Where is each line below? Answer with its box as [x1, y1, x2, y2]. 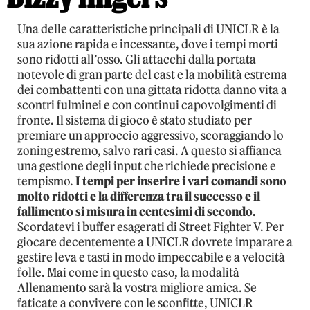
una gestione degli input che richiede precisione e [17, 158, 276, 174]
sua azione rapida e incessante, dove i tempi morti [17, 36, 278, 52]
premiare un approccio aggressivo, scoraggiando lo [17, 127, 284, 143]
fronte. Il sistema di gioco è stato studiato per [17, 112, 252, 128]
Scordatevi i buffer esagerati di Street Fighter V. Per [17, 219, 284, 235]
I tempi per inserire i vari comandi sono [75, 173, 286, 189]
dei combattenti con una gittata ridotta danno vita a [17, 82, 287, 98]
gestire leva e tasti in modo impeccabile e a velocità [17, 249, 285, 265]
